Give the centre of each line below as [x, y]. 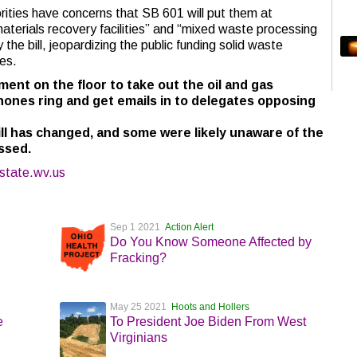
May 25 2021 [140, 307]
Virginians [138, 338]
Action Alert [189, 227]
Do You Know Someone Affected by [210, 242]
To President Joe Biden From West [208, 322]
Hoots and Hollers [210, 307]
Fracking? [138, 258]
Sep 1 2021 [137, 227]
